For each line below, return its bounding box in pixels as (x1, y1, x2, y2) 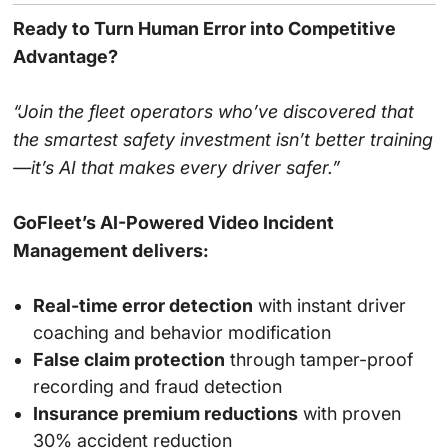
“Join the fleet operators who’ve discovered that (12, 101, 414, 123)
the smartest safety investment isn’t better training (12, 129, 433, 151)
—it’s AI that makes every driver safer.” (12, 157, 340, 179)
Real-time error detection (32, 295, 253, 317)
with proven (297, 403, 401, 425)
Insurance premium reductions (32, 403, 298, 425)
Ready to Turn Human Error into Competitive (12, 18, 396, 40)
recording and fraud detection (32, 376, 282, 398)
